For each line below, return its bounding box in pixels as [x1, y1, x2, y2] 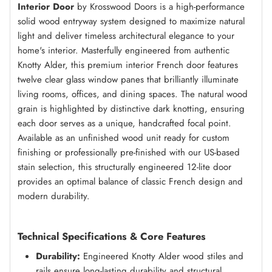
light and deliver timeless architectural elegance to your [18, 29, 234, 42]
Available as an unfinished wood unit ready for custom [18, 131, 229, 144]
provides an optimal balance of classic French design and [18, 174, 243, 188]
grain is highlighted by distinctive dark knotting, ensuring [18, 101, 245, 115]
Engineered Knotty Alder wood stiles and [83, 250, 243, 263]
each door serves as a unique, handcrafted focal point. [18, 116, 231, 130]
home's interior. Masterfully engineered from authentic [18, 43, 229, 57]
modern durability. [18, 189, 90, 203]
